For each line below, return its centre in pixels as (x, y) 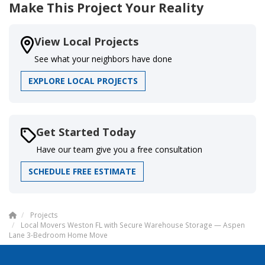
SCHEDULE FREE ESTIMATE (82, 171)
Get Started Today (86, 132)
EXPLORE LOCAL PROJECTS (83, 80)
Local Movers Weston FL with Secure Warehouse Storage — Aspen (133, 224)
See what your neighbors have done (103, 59)
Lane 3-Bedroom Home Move (58, 235)
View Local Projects (86, 41)
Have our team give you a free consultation (119, 149)
